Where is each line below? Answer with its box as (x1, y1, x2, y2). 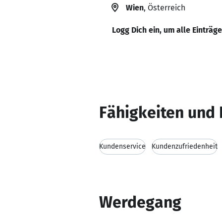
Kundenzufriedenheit (152, 142, 218, 151)
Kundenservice (99, 142, 146, 151)
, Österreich (144, 3, 185, 12)
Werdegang (99, 193, 181, 212)
